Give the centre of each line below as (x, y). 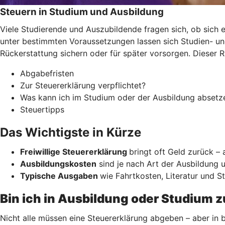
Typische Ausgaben (60, 176)
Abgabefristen (47, 73)
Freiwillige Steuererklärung (75, 151)
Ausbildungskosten (58, 163)
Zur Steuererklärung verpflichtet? (83, 85)
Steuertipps (42, 109)
